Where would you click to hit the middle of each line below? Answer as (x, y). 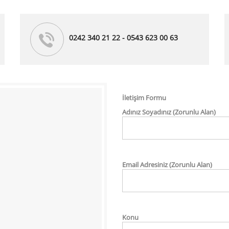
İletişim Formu (144, 98)
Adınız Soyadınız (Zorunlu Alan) (169, 112)
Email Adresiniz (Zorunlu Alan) (167, 165)
